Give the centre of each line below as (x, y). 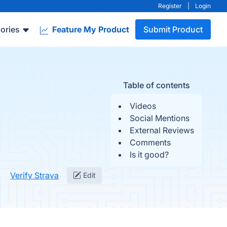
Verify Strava (34, 175)
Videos (143, 106)
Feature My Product (90, 29)
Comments (150, 142)
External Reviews (162, 130)
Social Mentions (160, 118)
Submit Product (173, 29)
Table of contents (156, 85)
